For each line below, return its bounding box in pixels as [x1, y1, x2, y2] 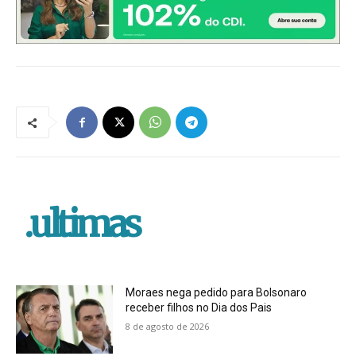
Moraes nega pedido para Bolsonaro [126, 286, 308, 300]
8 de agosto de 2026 [126, 320, 210, 333]
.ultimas [24, 202, 139, 247]
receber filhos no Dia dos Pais [126, 301, 273, 315]
